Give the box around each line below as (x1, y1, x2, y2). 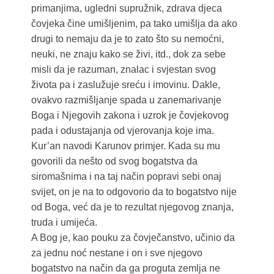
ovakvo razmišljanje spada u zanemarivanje (31, 95, 221, 106)
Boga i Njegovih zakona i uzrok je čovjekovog (31, 110, 229, 121)
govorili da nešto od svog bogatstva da (31, 156, 198, 167)
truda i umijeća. (31, 217, 97, 228)
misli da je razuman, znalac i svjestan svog (31, 64, 216, 75)
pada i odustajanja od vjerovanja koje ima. (31, 125, 214, 136)
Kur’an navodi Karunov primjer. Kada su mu (31, 141, 220, 152)
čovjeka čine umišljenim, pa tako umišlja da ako (31, 18, 237, 29)
